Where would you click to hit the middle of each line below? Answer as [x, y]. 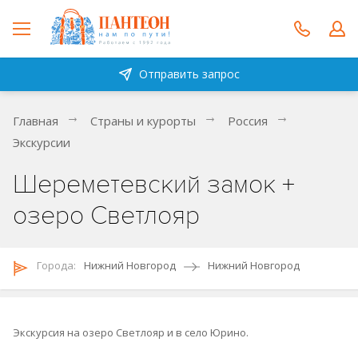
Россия [248, 121]
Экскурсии [42, 142]
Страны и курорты [143, 121]
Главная [36, 121]
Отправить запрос [189, 74]
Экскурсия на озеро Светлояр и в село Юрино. [131, 332]
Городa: [56, 265]
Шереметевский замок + [154, 185]
